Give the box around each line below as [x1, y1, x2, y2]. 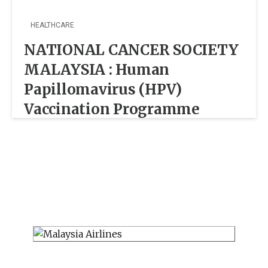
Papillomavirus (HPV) [24, 80, 182, 99]
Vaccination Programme [24, 100, 200, 118]
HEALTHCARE [31, 21, 74, 29]
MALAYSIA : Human [24, 60, 170, 79]
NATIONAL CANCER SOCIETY [24, 41, 239, 59]
